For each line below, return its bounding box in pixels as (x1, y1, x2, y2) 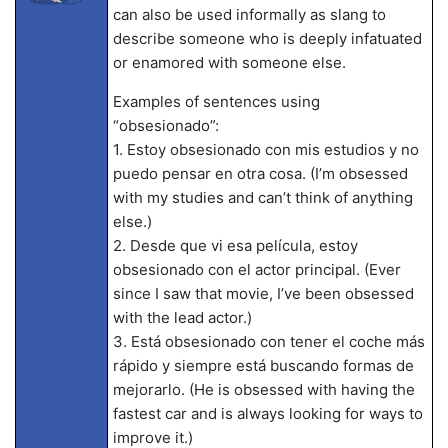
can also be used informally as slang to (112, 5, 386, 24)
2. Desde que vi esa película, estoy (112, 236, 358, 255)
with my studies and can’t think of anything (112, 188, 413, 207)
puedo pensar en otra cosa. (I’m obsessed (112, 164, 408, 183)
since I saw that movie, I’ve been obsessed (112, 284, 414, 303)
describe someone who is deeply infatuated (112, 29, 422, 48)
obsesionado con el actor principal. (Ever (112, 260, 401, 279)
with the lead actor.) (112, 308, 252, 327)
